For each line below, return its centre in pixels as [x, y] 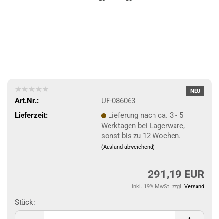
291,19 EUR [176, 174]
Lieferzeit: [31, 115]
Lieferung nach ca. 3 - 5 [145, 115]
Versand [194, 186]
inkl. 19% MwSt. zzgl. [158, 186]
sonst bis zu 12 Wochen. [141, 136]
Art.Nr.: [27, 100]
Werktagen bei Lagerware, [143, 125]
